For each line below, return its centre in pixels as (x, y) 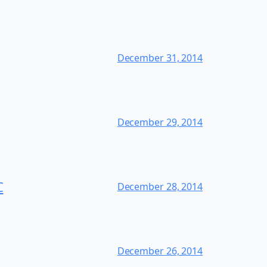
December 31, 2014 (160, 58)
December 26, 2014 (160, 251)
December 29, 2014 (160, 122)
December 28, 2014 (160, 186)
